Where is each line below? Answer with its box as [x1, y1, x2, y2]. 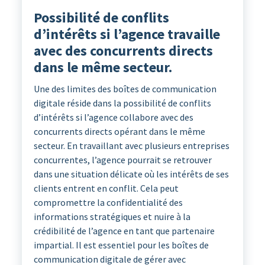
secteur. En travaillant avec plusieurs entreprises [33, 140, 230, 152]
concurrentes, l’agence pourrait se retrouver [33, 154, 212, 166]
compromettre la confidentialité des [33, 196, 183, 209]
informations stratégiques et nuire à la [33, 211, 190, 223]
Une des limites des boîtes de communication [33, 83, 216, 95]
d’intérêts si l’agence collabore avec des [33, 111, 193, 124]
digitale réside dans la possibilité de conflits [33, 97, 211, 109]
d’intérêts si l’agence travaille [33, 25, 220, 44]
